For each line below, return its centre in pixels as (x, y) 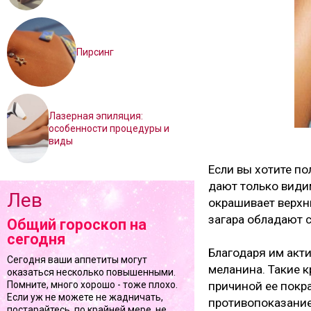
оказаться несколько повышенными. (91, 272)
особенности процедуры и (109, 128)
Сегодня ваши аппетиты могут (77, 260)
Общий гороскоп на (77, 225)
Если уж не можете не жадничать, (85, 297)
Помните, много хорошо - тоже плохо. (92, 285)
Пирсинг (95, 52)
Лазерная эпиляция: (95, 116)
